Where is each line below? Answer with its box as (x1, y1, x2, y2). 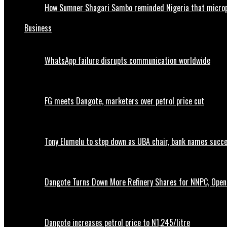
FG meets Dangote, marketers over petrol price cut (45, 95, 204, 107)
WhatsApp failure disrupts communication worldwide (45, 54, 210, 67)
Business (24, 22, 52, 34)
